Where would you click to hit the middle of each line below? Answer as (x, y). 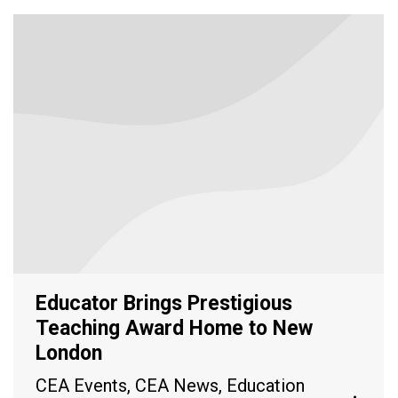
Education (266, 385)
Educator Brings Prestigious (164, 303)
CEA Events (81, 385)
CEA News (177, 385)
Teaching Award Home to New (174, 328)
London (69, 353)
